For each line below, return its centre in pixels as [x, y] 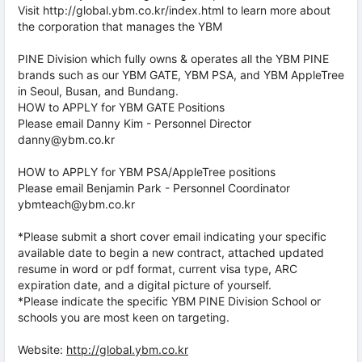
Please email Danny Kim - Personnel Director [135, 123]
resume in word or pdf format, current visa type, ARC [158, 269]
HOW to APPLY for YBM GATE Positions [121, 107]
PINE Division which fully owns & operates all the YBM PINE [173, 59]
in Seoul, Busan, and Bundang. [98, 91]
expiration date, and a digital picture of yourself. [145, 285]
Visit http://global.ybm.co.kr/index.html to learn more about [174, 10]
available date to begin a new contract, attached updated [171, 253]
